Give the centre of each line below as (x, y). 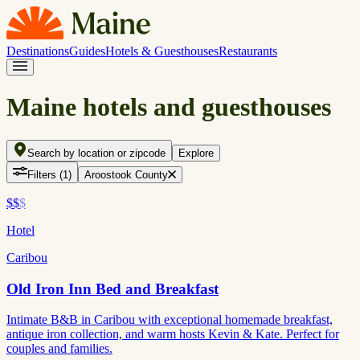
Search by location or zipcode (96, 153)
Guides (87, 51)
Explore (196, 153)
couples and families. (59, 349)
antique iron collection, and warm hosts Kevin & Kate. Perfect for (173, 334)
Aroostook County (126, 174)
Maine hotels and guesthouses (169, 107)
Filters (42, 174)
